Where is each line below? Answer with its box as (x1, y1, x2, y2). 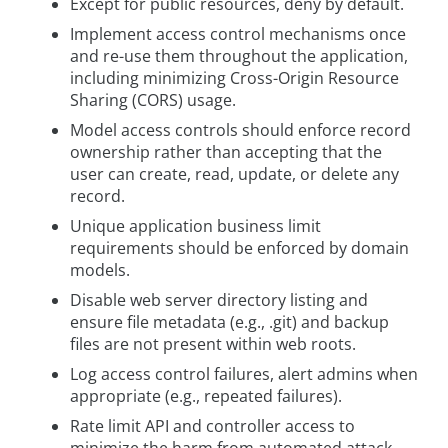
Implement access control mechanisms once (70, 23, 406, 46)
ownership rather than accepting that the (70, 141, 382, 164)
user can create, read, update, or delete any (70, 163, 399, 186)
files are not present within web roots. (70, 333, 356, 356)
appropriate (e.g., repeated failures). (70, 385, 342, 408)
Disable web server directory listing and (70, 289, 368, 312)
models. (70, 259, 130, 282)
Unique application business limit (70, 215, 321, 238)
